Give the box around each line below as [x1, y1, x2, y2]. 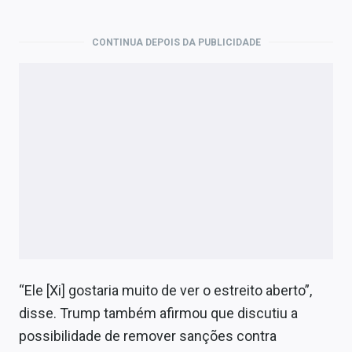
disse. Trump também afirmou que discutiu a [19, 304, 298, 321]
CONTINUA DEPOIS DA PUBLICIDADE [91, 36, 261, 48]
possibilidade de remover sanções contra [19, 327, 277, 344]
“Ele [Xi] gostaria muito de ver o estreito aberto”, [19, 281, 312, 299]
